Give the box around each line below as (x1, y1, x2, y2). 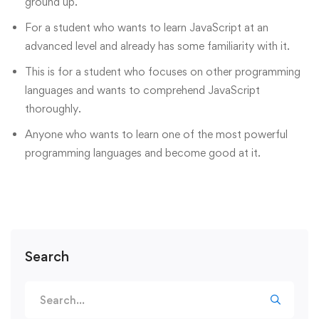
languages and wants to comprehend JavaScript (25, 83, 260, 98)
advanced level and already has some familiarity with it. (25, 39, 290, 53)
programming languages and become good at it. (25, 146, 261, 160)
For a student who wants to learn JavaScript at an (25, 21, 268, 35)
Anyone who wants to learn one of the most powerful (25, 127, 288, 142)
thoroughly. (25, 102, 81, 116)
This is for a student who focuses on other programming (25, 65, 300, 79)
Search (25, 248, 69, 266)
